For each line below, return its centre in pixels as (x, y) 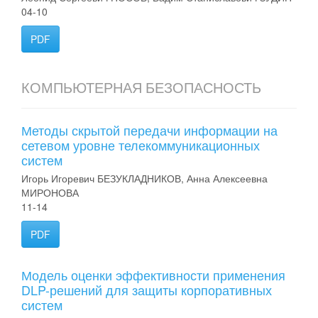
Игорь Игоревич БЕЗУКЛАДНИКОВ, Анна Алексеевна (144, 178)
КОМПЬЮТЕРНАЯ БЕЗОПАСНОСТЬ (141, 87)
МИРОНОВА (50, 192)
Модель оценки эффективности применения (153, 275)
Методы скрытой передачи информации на (149, 130)
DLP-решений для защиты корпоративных (147, 290)
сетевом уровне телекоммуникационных (141, 145)
